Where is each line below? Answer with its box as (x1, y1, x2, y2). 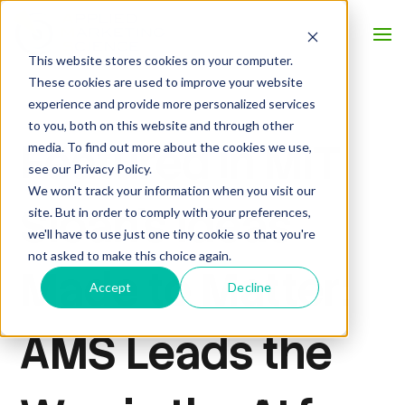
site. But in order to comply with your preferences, (27, 203, 311, 220)
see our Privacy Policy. (27, 160, 152, 176)
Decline (228, 278, 272, 295)
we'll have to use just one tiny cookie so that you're (27, 225, 316, 241)
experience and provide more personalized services (27, 95, 316, 111)
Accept (89, 278, 132, 295)
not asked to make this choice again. (27, 247, 231, 263)
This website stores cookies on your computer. (27, 52, 293, 68)
